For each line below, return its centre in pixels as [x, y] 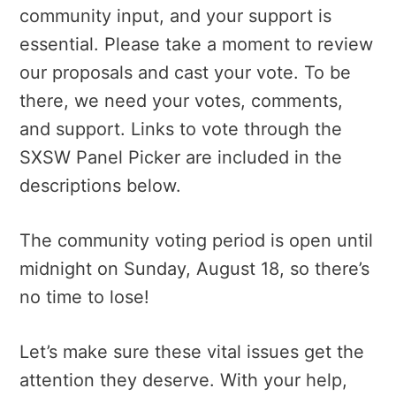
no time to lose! [84, 297]
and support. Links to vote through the [181, 129]
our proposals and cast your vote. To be [185, 72]
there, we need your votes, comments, [181, 100]
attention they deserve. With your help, [183, 380]
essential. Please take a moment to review [196, 44]
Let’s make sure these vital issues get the [192, 351]
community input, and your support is [175, 15]
